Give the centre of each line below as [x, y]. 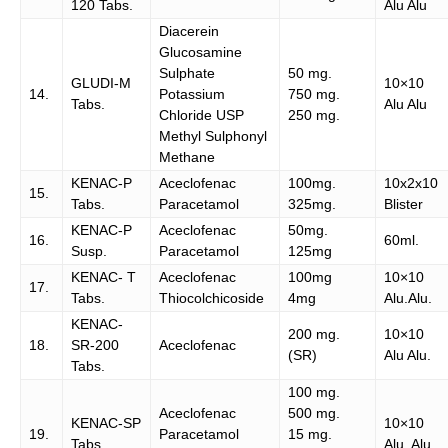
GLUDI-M [101, 83]
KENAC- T [103, 277]
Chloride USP [201, 115]
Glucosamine [200, 52]
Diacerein [189, 31]
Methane [187, 157]
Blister [403, 204]
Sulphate [187, 73]
